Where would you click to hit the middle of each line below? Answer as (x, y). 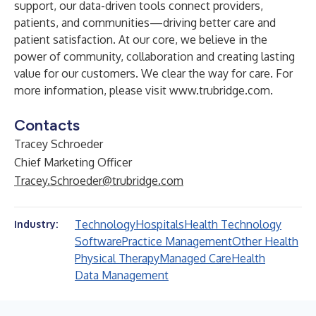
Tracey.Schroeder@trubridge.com (99, 181)
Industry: (36, 224)
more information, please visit (92, 90)
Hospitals (160, 224)
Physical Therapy (117, 258)
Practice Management (177, 241)
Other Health (265, 241)
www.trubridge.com (220, 90)
